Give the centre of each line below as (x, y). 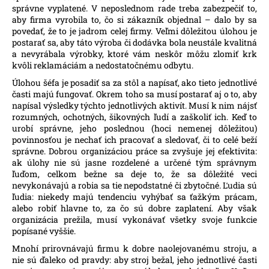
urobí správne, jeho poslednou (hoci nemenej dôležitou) (134, 128)
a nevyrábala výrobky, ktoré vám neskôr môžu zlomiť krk (134, 54)
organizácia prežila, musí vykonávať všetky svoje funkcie (134, 220)
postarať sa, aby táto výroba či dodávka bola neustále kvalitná (134, 43)
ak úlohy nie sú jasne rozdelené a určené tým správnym (134, 163)
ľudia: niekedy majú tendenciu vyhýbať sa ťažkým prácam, (134, 197)
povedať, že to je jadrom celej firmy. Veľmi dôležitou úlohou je (134, 31)
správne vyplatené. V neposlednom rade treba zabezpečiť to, (134, 8)
